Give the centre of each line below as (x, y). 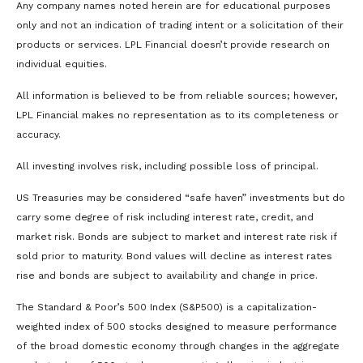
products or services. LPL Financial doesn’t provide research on (173, 45)
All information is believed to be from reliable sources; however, (177, 96)
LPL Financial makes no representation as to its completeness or (177, 115)
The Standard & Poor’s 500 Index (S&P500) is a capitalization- (167, 307)
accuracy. (38, 135)
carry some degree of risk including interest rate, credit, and (165, 218)
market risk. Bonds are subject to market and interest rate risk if (177, 237)
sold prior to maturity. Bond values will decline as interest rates (174, 256)
